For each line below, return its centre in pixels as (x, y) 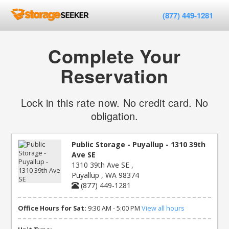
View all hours (163, 208)
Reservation (114, 76)
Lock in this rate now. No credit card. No (114, 102)
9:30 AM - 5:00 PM (114, 208)
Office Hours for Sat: (52, 208)
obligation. (114, 116)
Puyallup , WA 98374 (106, 175)
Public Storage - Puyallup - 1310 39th (139, 144)
